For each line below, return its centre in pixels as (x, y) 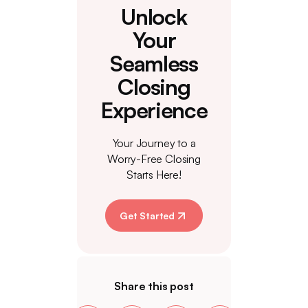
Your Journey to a (154, 143)
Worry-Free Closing (154, 159)
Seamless (154, 63)
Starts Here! (154, 175)
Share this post (154, 286)
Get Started (147, 216)
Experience (154, 110)
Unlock (154, 16)
